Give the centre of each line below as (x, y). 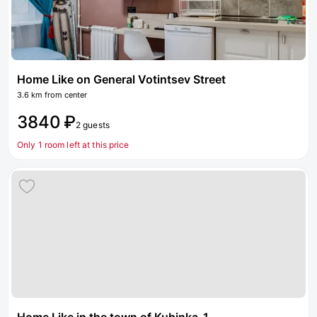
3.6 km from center (52, 95)
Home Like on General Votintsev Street (121, 79)
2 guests (93, 125)
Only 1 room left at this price (73, 145)
